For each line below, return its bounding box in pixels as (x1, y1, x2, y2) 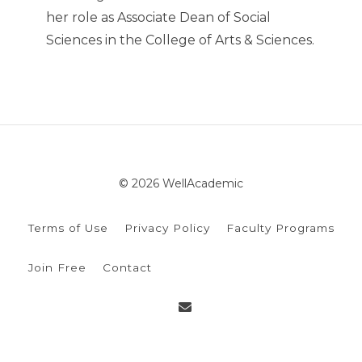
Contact (103, 261, 152, 275)
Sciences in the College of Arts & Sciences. (46, 32, 314, 48)
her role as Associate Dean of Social (46, 10, 271, 26)
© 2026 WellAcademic (119, 176, 243, 192)
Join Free (28, 261, 86, 275)
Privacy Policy (124, 221, 210, 235)
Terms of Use (28, 221, 108, 235)
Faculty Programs (226, 221, 335, 235)
